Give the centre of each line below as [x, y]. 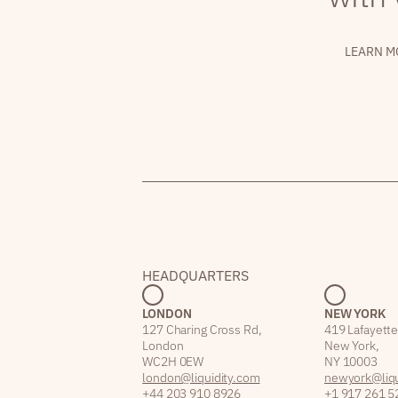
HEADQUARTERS [196, 275]
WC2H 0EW [173, 362]
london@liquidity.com [201, 378]
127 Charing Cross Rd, [203, 330]
